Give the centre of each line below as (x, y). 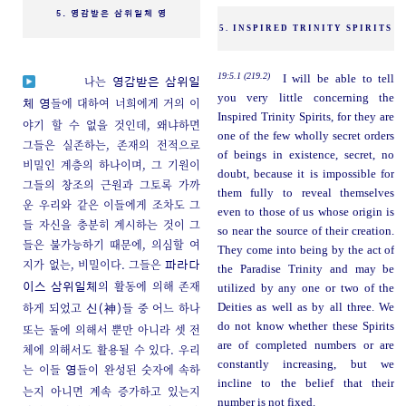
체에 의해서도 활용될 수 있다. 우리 (112, 350)
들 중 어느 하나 (161, 308)
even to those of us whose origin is (306, 213)
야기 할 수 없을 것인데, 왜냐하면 (112, 125)
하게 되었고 (55, 308)
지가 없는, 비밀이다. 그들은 (94, 265)
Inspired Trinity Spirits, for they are (306, 117)
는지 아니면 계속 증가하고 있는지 (112, 391)
